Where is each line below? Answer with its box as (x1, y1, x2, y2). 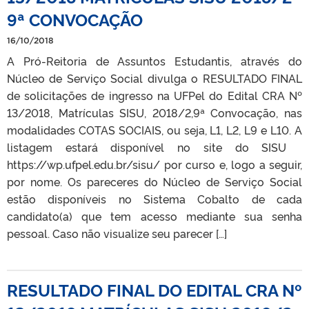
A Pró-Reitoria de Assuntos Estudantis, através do (7, 52, 302, 68)
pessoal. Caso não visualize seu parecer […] (7, 225, 227, 241)
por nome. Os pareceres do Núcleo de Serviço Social (7, 173, 302, 189)
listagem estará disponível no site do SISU (7, 139, 302, 154)
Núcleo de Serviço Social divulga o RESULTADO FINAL (7, 70, 302, 86)
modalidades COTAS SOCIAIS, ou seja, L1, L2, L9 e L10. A (7, 121, 302, 137)
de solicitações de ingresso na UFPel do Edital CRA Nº (7, 87, 302, 103)
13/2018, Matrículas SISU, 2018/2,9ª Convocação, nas (7, 104, 302, 120)
